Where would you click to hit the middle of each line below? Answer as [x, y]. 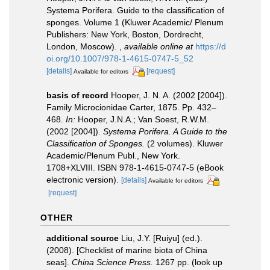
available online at [159, 46]
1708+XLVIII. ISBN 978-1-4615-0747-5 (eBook [135, 167]
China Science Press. [112, 262]
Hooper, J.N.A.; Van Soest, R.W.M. [143, 119]
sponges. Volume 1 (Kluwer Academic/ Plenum [135, 22]
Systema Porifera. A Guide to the [165, 131]
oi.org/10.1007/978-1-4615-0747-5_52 [120, 58]
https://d [211, 46]
